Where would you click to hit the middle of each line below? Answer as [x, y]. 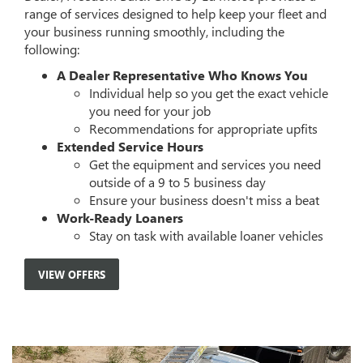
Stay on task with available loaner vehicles [206, 236]
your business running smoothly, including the [154, 32]
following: [52, 49]
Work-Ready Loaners [120, 218]
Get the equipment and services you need [205, 164]
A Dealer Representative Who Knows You [182, 75]
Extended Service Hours [130, 147]
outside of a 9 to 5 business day [177, 182]
